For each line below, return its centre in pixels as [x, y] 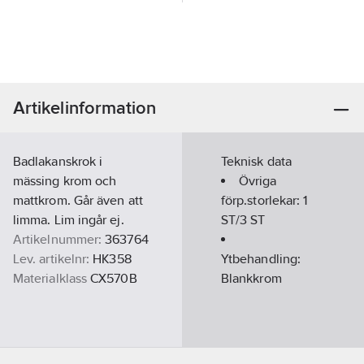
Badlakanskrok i [58, 161]
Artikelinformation [85, 108]
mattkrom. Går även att [78, 200]
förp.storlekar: [262, 200]
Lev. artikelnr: [52, 259]
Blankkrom [251, 278]
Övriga [258, 181]
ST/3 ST [243, 220]
